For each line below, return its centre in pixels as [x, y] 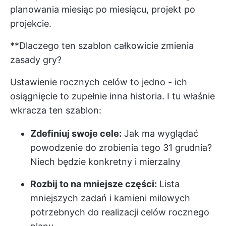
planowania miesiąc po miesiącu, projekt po [103, 10]
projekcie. [31, 24]
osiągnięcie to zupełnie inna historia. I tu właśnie [112, 96]
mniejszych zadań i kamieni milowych [110, 198]
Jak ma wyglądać [160, 134]
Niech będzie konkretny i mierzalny [105, 162]
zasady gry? [36, 60]
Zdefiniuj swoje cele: [76, 134]
